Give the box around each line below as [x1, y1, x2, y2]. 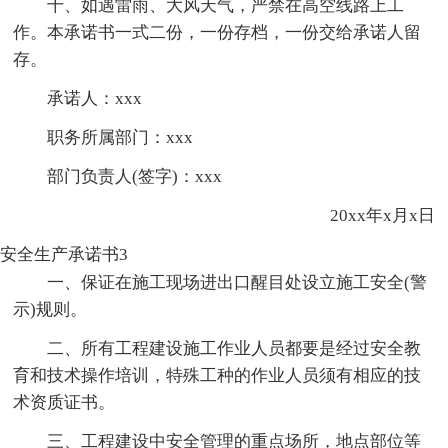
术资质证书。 [13, 392, 116, 412]
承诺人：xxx [47, 88, 143, 108]
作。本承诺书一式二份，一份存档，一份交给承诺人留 [13, 22, 422, 42]
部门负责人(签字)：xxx [47, 166, 223, 186]
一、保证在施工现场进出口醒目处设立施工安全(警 [47, 272, 428, 292]
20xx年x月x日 [295, 205, 435, 225]
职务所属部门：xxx [47, 127, 194, 147]
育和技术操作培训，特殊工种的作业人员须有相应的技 [13, 365, 422, 385]
